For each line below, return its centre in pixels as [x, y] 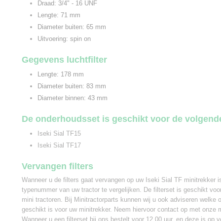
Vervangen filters [57, 166]
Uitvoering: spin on [64, 39]
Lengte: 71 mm [59, 15]
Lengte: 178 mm [61, 74]
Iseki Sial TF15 [59, 133]
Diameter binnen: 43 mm [73, 98]
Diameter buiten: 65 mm [72, 27]
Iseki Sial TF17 [59, 145]
